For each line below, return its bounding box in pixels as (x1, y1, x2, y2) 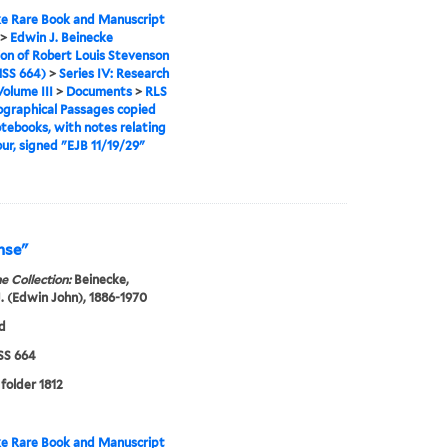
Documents (65, 84, 132, 100)
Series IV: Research (58, 66, 169, 82)
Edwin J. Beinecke (9, 30, 113, 46)
